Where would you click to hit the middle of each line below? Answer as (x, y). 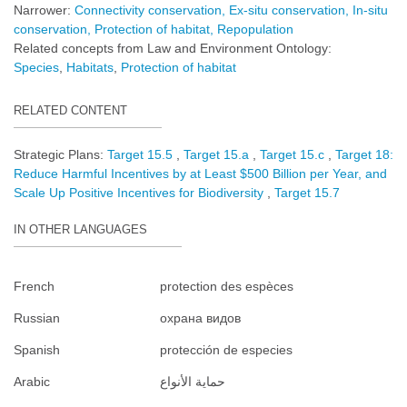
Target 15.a (218, 155)
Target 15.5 (142, 155)
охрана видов (200, 318)
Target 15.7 (307, 193)
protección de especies (226, 350)
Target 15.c (294, 155)
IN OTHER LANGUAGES (80, 230)
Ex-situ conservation (287, 10)
